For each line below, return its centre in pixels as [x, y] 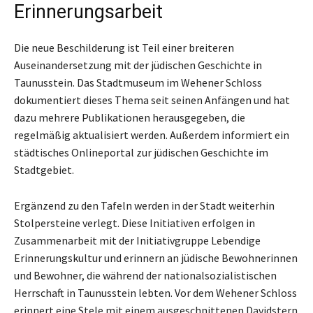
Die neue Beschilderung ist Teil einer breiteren [124, 47]
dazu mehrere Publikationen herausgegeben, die [130, 117]
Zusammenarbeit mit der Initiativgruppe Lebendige [137, 240]
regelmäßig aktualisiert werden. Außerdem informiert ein [152, 134]
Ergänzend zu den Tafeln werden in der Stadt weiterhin [144, 205]
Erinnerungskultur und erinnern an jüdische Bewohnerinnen [156, 257]
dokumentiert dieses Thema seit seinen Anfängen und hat [152, 100]
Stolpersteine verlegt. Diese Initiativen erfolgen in [134, 223]
